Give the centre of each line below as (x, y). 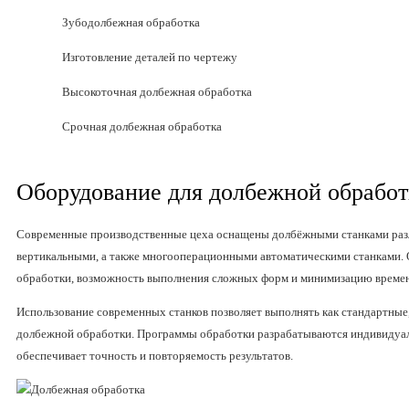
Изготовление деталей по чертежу (150, 58)
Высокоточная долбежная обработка (157, 92)
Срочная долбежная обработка (142, 127)
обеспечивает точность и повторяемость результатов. (155, 356)
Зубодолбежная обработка (131, 23)
